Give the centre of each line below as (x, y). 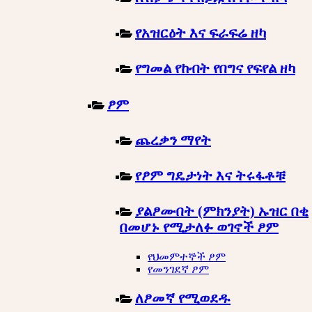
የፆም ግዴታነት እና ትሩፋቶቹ (210, 176)
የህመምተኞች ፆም (187, 256)
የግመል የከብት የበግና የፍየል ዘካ (215, 69)
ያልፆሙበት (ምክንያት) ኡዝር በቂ (222, 211)
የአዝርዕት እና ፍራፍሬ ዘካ (201, 33)
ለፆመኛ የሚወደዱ (183, 298)
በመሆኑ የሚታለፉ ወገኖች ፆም (199, 227)
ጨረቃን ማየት (173, 140)
